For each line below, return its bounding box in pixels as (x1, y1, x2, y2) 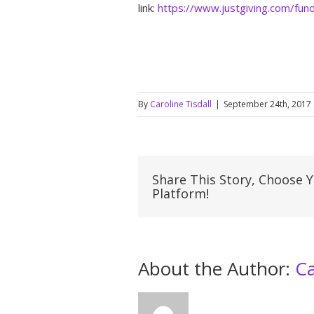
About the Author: (138, 255, 295, 281)
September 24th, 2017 (224, 97, 311, 110)
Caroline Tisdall (150, 97, 212, 110)
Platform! (152, 184, 209, 202)
